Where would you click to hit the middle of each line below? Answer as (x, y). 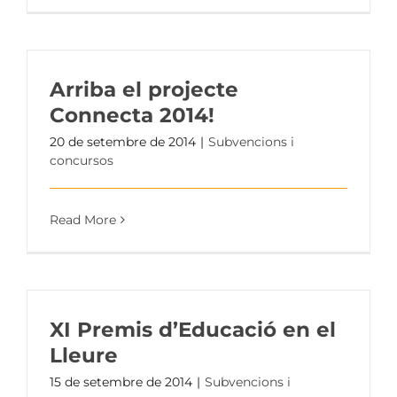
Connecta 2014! (132, 116)
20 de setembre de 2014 (123, 142)
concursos (82, 161)
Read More (83, 220)
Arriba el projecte (144, 90)
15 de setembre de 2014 (121, 382)
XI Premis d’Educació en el (193, 330)
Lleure (84, 356)
